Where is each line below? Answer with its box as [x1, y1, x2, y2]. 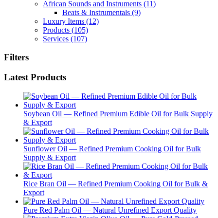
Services [43, 34, 71, 43]
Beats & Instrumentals [62, 8, 132, 17]
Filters [4, 52, 29, 63]
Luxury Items [43, 17, 86, 25]
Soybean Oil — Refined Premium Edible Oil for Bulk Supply [23, 109, 213, 118]
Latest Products [4, 72, 66, 82]
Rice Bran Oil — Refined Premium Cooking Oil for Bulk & [23, 179, 208, 188]
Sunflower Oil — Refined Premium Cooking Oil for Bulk [23, 144, 201, 153]
